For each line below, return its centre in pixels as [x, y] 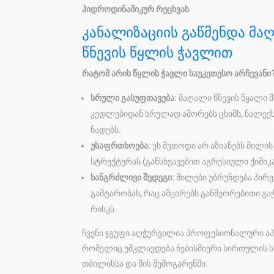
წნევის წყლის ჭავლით [157, 53]
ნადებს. [106, 129]
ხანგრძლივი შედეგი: [133, 177]
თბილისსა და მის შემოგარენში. [145, 263]
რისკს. [104, 209]
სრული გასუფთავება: [134, 98]
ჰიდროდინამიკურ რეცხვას [136, 9]
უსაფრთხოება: [121, 145]
